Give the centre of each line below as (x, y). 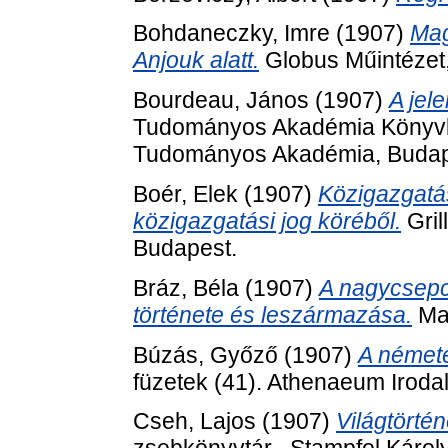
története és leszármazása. (272, 314)
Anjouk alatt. (196, 60)
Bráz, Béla (186, 287)
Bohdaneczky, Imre (231, 33)
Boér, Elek (185, 193)
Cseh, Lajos (194, 421)
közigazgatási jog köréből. (267, 220)
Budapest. (185, 247)
